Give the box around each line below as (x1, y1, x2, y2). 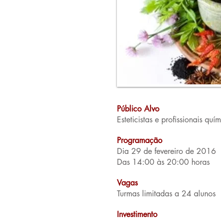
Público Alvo (117, 104, 159, 114)
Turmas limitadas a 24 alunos (117, 188, 216, 199)
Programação (117, 135, 162, 146)
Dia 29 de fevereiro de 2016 (117, 146, 216, 156)
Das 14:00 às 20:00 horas (117, 157, 210, 167)
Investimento (117, 209, 157, 220)
